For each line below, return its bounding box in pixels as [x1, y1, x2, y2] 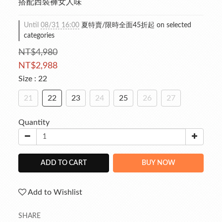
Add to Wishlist [28, 188, 82, 196]
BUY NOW [141, 160, 175, 166]
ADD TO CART [41, 160, 87, 166]
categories [24, 32, 55, 39]
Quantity [18, 118, 50, 126]
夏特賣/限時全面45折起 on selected [79, 22, 191, 29]
